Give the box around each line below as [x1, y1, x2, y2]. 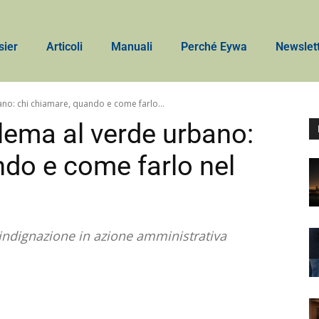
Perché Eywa [181, 40, 248, 53]
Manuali [111, 40, 153, 53]
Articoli [46, 40, 83, 53]
